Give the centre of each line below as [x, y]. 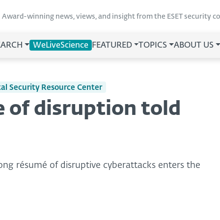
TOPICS [153, 46]
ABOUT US [194, 46]
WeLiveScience [60, 46]
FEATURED [112, 46]
